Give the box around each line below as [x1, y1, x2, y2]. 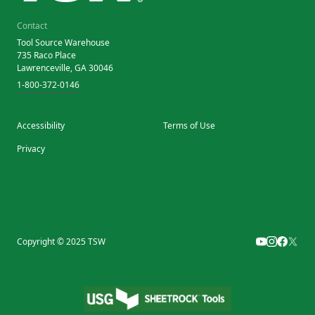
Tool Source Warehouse [17, 36, 110, 49]
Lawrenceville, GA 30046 [17, 61, 113, 74]
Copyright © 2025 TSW [17, 235, 105, 247]
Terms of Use [162, 119, 215, 131]
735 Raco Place [17, 49, 76, 61]
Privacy [17, 142, 45, 155]
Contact [17, 19, 47, 32]
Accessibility [17, 119, 65, 131]
